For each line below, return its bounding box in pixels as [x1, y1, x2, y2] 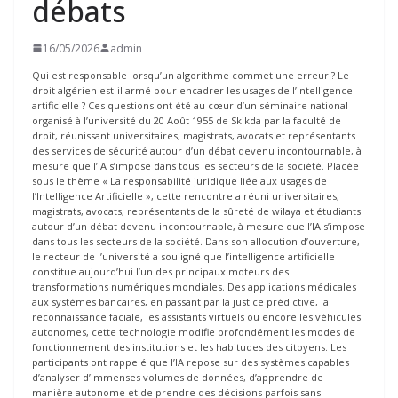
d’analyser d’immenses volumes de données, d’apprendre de [32, 370, 323, 384]
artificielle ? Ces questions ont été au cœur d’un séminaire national [32, 98, 348, 112]
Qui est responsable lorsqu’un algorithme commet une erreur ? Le [32, 68, 349, 82]
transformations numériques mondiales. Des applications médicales [32, 279, 356, 293]
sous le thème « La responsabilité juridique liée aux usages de [32, 173, 327, 187]
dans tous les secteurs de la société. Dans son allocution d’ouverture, [32, 234, 360, 248]
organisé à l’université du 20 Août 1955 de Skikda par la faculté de [32, 113, 341, 127]
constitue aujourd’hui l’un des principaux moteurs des [32, 264, 289, 278]
